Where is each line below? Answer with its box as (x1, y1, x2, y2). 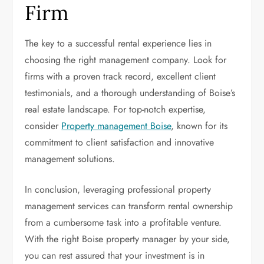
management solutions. (25, 152, 115, 166)
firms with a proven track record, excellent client (25, 70, 216, 83)
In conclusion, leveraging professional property (25, 183, 212, 196)
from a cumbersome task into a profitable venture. (25, 216, 222, 229)
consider (25, 119, 62, 133)
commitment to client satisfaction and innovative (25, 136, 214, 149)
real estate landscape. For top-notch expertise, (25, 103, 206, 116)
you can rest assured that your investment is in (25, 249, 205, 262)
